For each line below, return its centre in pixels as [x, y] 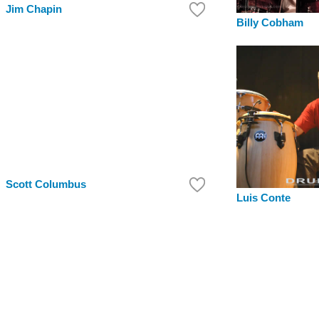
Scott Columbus [46, 185]
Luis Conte [263, 198]
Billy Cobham [270, 23]
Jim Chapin [34, 10]
